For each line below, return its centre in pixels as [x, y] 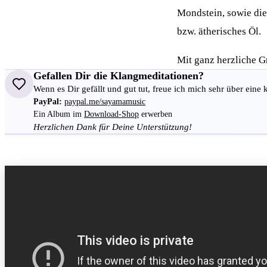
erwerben [156, 114]
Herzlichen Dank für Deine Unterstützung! [113, 127]
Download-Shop [111, 114]
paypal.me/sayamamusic [105, 102]
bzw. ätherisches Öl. [219, 31]
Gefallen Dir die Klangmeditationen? [119, 76]
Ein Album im [59, 114]
